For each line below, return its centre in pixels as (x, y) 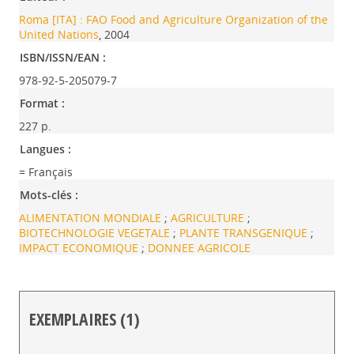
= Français (46, 172)
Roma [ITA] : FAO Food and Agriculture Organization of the (174, 19)
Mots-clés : (49, 195)
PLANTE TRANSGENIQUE (245, 233)
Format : (43, 103)
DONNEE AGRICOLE (200, 248)
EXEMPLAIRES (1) (85, 319)
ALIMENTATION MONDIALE (92, 218)
